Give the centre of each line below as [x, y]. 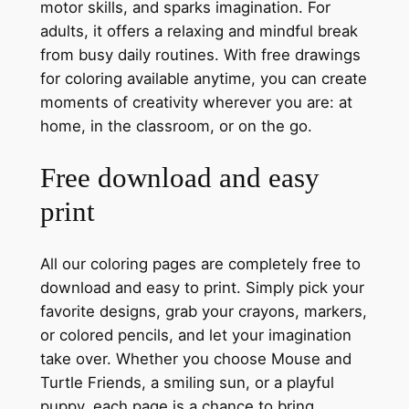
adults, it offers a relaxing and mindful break [199, 31]
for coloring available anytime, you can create [203, 78]
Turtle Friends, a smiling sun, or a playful [187, 383]
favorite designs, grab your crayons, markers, [203, 312]
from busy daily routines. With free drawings [200, 54]
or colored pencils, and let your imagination [195, 336]
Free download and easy [179, 178]
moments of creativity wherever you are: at [196, 102]
